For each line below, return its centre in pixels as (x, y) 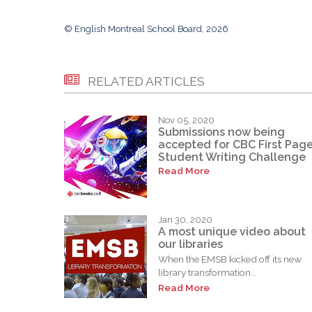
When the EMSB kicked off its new (230, 259)
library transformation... (208, 273)
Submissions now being (221, 132)
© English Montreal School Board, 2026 (146, 29)
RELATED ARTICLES (146, 81)
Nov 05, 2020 (186, 120)
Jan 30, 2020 (185, 219)
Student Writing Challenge (232, 157)
